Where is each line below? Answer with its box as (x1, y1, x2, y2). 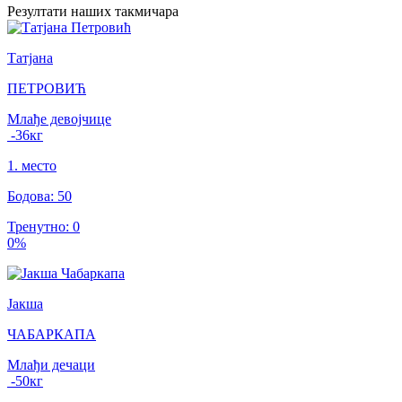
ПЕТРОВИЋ (7, 80, 86, 96)
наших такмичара (71, 3, 179, 19)
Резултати (7, 3, 71, 19)
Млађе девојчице (7, 110, 111, 127)
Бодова (7, 188, 50, 204)
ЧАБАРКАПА (7, 326, 96, 342)
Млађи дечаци (7, 356, 95, 372)
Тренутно (7, 218, 66, 234)
